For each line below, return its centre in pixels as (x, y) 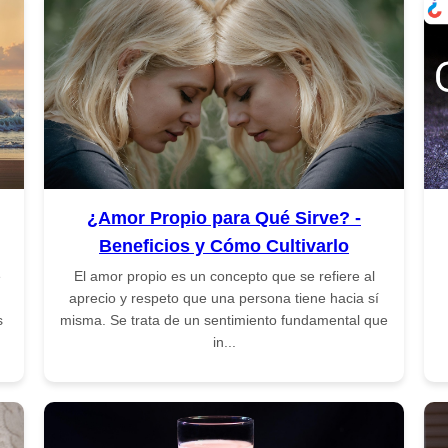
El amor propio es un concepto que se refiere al (224, 275)
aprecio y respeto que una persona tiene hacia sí (224, 297)
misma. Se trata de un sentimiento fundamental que (224, 319)
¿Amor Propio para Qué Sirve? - (224, 217)
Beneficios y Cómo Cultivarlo (224, 245)
